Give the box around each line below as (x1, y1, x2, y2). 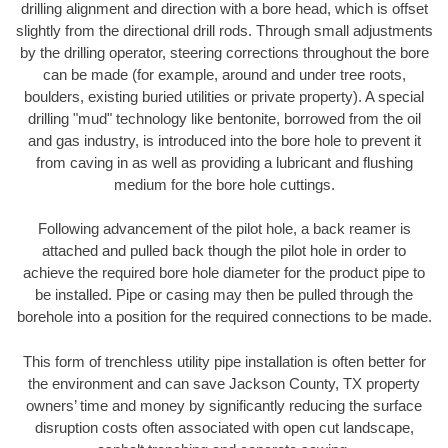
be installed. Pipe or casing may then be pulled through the (35, 286, 413, 304)
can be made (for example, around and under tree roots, (42, 65, 406, 83)
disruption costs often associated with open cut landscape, (34, 418, 414, 436)
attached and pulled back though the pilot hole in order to (42, 242, 406, 260)
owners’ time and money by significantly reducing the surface (26, 396, 422, 414)
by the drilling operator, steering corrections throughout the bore (19, 43, 429, 61)
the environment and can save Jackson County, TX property (28, 374, 420, 392)
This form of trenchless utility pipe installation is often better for (22, 352, 426, 370)
